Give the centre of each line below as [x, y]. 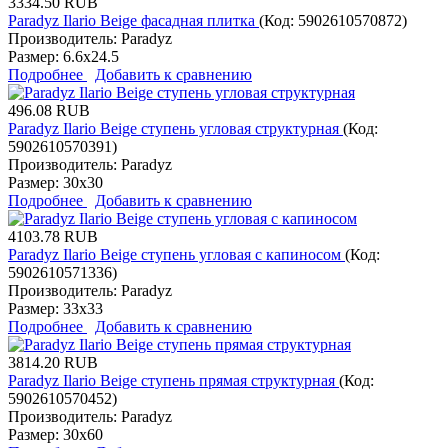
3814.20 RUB [53, 362]
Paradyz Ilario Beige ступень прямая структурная [173, 380]
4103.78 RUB [53, 236]
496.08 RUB [49, 110]
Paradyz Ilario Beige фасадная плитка [133, 20]
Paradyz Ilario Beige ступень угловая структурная [175, 128]
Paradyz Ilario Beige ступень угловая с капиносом [176, 254]
